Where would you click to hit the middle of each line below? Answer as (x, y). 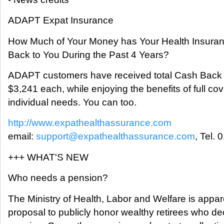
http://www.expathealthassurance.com (90, 123)
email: (22, 136)
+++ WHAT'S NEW (48, 157)
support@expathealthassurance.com (115, 136)
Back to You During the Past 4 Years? (88, 54)
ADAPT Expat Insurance (61, 20)
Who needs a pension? (58, 178)
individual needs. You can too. (72, 102)
